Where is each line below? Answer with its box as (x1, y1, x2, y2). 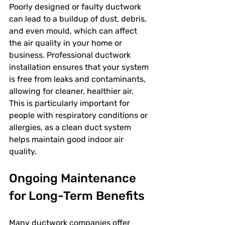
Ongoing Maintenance (9, 171, 139, 185)
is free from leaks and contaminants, (9, 74, 148, 84)
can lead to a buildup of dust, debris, (9, 14, 149, 24)
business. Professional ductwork (9, 50, 133, 60)
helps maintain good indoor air (9, 135, 126, 144)
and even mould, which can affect (9, 26, 139, 36)
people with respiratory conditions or (9, 110, 150, 120)
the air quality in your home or (9, 38, 124, 48)
